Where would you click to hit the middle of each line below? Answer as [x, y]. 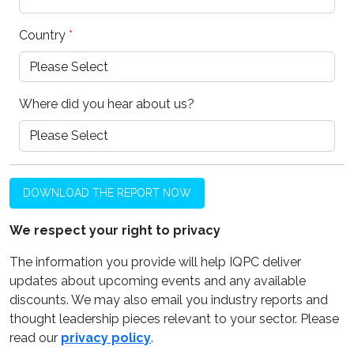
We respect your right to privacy [115, 230]
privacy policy [106, 337]
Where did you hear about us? [107, 104]
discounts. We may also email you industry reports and [169, 299]
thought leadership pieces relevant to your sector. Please [174, 318]
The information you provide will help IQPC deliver [155, 262]
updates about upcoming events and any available [158, 281]
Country [44, 35]
